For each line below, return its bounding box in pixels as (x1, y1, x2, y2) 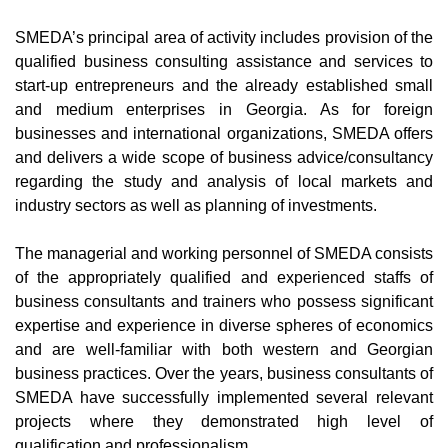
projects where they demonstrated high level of (15, 412, 433, 430)
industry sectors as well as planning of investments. (15, 196, 377, 214)
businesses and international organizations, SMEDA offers (15, 124, 433, 142)
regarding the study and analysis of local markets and (15, 172, 433, 190)
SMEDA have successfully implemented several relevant (15, 388, 433, 406)
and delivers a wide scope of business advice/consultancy (15, 148, 433, 166)
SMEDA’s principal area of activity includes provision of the (15, 28, 433, 46)
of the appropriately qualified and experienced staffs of (15, 268, 433, 286)
